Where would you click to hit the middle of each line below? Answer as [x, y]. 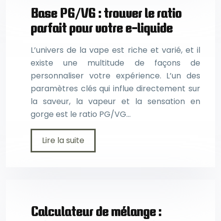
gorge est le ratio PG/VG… [81, 114]
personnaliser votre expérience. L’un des [115, 76]
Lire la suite [63, 140]
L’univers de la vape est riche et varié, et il [115, 50]
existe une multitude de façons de [115, 63]
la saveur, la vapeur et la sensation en [115, 101]
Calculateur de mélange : [96, 211]
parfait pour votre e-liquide [102, 28]
